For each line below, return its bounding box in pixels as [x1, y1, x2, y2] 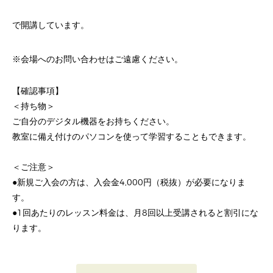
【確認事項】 [12, 85, 63, 97]
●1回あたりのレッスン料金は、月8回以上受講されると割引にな [12, 207, 258, 219]
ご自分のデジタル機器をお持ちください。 [12, 116, 174, 128]
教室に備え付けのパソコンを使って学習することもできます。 [12, 131, 251, 143]
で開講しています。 [12, 19, 89, 32]
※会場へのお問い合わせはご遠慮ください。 [12, 54, 183, 66]
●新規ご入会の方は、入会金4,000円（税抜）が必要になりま [12, 177, 246, 189]
